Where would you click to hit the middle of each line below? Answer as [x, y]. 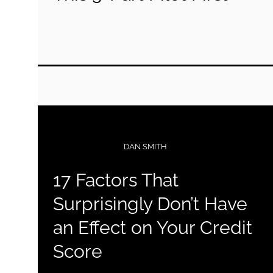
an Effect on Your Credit [153, 228]
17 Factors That [116, 180]
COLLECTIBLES [82, 147]
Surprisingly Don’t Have [150, 204]
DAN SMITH [145, 147]
